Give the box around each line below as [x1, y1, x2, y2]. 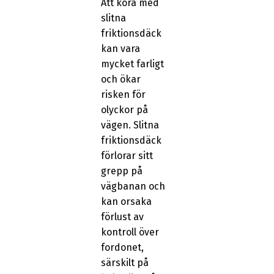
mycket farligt [100, 58, 164, 70]
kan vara [100, 43, 140, 55]
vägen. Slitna [100, 119, 159, 131]
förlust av [100, 211, 144, 223]
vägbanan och [100, 180, 165, 193]
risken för [100, 89, 146, 101]
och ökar [100, 73, 141, 86]
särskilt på [100, 257, 149, 269]
